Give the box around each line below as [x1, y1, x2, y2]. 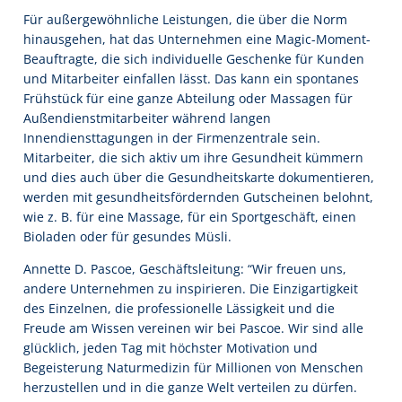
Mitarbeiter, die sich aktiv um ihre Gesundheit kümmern [23, 148, 363, 166]
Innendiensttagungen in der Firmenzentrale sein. [23, 128, 320, 146]
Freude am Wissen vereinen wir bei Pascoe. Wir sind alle [23, 319, 363, 336]
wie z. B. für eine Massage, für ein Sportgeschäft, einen [23, 207, 356, 225]
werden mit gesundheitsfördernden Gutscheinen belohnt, [23, 188, 373, 205]
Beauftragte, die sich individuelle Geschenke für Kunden [23, 49, 364, 67]
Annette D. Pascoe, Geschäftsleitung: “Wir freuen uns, [23, 259, 346, 277]
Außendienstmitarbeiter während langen [23, 109, 271, 127]
